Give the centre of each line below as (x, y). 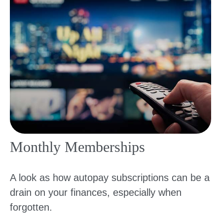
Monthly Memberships (77, 147)
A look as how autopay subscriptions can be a (110, 177)
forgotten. (31, 207)
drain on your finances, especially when (96, 192)
